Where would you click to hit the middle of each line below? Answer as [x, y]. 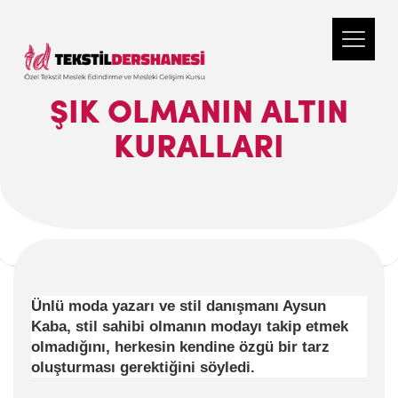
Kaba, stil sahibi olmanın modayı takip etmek [190, 326]
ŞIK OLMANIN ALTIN [199, 115]
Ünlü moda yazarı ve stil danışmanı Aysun [179, 306]
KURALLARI [199, 149]
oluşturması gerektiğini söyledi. [143, 367]
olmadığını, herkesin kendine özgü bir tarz [180, 347]
